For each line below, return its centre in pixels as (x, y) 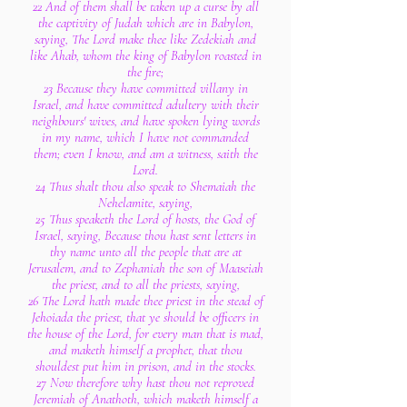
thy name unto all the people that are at (145, 252)
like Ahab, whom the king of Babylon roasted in (145, 55)
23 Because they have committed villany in (145, 88)
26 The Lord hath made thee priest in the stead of (145, 301)
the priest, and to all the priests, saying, (145, 284)
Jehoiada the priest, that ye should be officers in (145, 317)
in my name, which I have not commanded (145, 137)
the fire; (145, 72)
